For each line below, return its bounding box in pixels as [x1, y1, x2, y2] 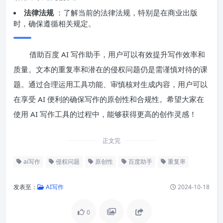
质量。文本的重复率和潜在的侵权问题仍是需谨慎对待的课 [13, 64, 208, 74]
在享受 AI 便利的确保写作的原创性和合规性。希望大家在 [13, 94, 204, 104]
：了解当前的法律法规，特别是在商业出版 [56, 7, 198, 17]
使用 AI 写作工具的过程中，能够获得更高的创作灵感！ [13, 109, 197, 119]
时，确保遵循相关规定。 [13, 18, 96, 28]
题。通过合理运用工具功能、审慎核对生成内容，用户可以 [13, 79, 208, 89]
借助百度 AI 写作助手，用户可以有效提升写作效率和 [29, 49, 205, 59]
